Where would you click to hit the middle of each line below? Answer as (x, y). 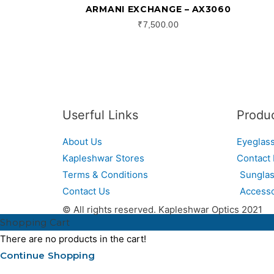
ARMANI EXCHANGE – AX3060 (158, 9)
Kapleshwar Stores (103, 158)
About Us (82, 142)
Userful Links (100, 115)
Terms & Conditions (105, 175)
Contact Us (86, 191)
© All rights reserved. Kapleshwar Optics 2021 (162, 210)
